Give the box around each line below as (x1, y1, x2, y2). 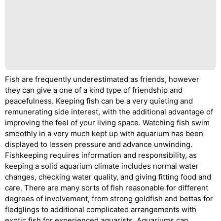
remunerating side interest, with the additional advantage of (5, 107, 213, 116)
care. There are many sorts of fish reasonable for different (5, 183, 208, 192)
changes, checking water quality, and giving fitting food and (5, 172, 211, 182)
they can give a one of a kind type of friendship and (5, 85, 183, 95)
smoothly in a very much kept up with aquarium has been (5, 129, 203, 138)
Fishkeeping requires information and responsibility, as (5, 150, 197, 160)
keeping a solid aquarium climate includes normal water (5, 161, 199, 171)
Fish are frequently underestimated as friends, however (5, 74, 199, 84)
